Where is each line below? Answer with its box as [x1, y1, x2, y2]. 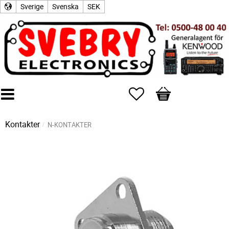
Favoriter [144, 86, 175, 98]
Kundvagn [155, 86, 192, 98]
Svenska [52, 2, 79, 11]
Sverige [20, 2, 43, 11]
